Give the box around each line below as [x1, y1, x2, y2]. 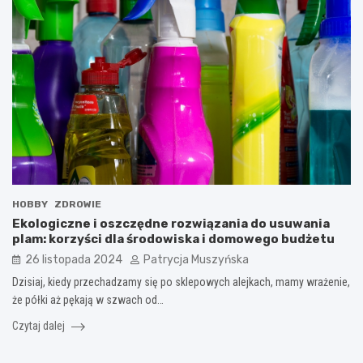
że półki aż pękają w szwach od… [12, 293, 164, 307]
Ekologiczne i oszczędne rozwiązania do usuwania [12, 216, 330, 232]
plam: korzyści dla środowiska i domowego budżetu [12, 232, 335, 247]
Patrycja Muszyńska [143, 253, 249, 267]
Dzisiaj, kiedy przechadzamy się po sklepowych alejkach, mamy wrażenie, [12, 275, 350, 289]
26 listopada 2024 [25, 253, 122, 267]
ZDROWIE [54, 199, 101, 211]
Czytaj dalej [12, 319, 67, 333]
